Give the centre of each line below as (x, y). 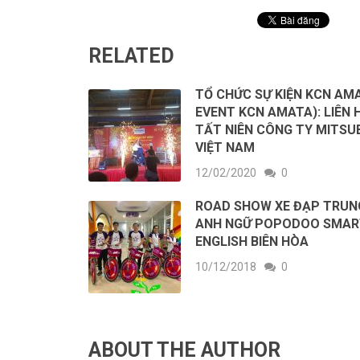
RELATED (131, 56)
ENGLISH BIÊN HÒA (252, 241)
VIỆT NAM (225, 147)
